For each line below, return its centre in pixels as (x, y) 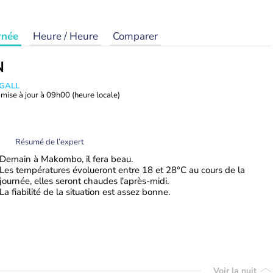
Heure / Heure (66, 36)
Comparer (135, 36)
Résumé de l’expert (50, 142)
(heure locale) (96, 95)
